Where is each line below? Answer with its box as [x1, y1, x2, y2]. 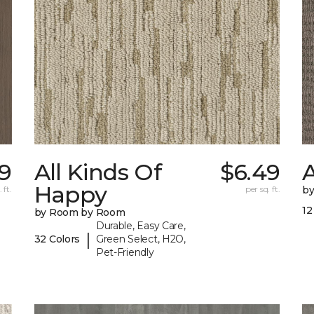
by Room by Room [34, 206, 125, 219]
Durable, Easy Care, [95, 219, 186, 233]
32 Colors [34, 233, 81, 246]
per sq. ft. [245, 184, 280, 195]
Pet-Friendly [95, 246, 154, 259]
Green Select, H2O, [95, 233, 186, 246]
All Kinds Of [34, 158, 161, 186]
